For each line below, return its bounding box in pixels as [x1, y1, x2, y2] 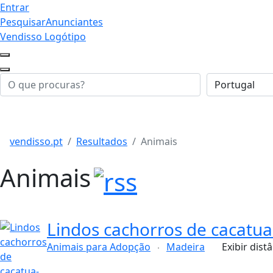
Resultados [76, 135, 127, 148]
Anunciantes [46, 15, 103, 29]
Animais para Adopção [47, 239, 151, 253]
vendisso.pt [10, 135, 63, 148]
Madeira [166, 239, 205, 253]
